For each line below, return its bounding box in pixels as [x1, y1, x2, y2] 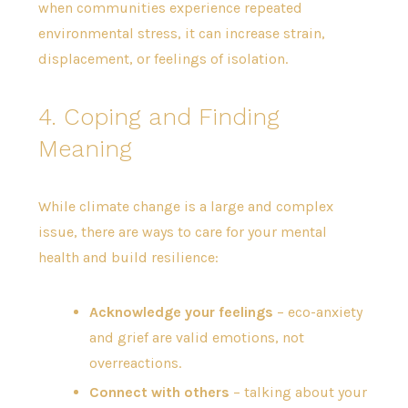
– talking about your [229, 383, 367, 402]
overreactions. [88, 354, 181, 372]
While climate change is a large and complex [37, 198, 333, 216]
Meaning [37, 135, 132, 163]
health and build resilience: [37, 249, 219, 267]
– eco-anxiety [272, 303, 362, 321]
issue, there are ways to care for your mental [37, 223, 327, 241]
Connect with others [88, 383, 229, 402]
